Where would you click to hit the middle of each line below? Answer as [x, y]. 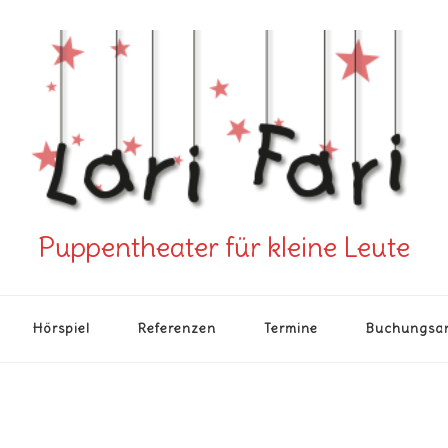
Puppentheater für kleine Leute [223, 247]
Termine [290, 328]
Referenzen [176, 328]
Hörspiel [61, 328]
